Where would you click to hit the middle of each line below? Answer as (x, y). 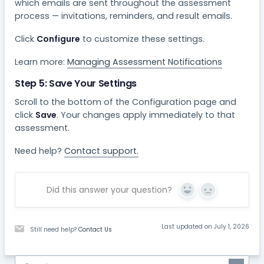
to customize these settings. (143, 39)
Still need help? (55, 230)
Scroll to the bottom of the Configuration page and (126, 102)
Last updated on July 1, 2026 (205, 227)
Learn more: (41, 62)
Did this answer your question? (109, 189)
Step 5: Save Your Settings (76, 84)
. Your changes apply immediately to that (146, 115)
